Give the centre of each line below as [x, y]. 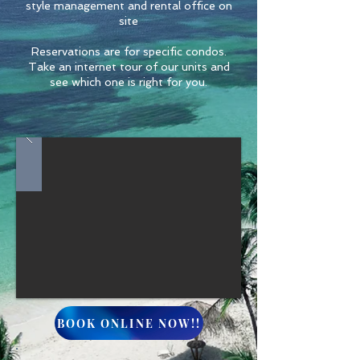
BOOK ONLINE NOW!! [129, 323]
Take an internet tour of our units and [129, 67]
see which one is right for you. [129, 82]
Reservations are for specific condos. [129, 51]
